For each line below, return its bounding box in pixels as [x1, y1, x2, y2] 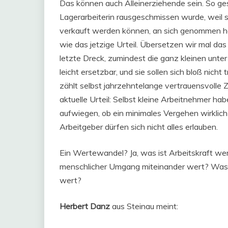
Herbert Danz [60, 201, 110, 211]
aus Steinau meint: [110, 201, 178, 211]
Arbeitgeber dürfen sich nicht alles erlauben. [60, 122, 218, 132]
